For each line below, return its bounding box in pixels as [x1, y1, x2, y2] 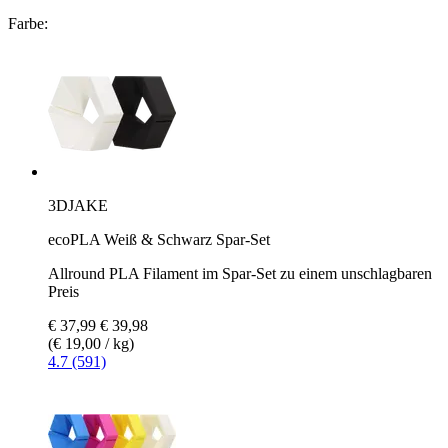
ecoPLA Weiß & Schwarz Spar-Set [48, 230, 270, 248]
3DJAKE [48, 196, 108, 214]
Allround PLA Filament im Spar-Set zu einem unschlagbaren [48, 264, 432, 282]
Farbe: [8, 14, 48, 32]
